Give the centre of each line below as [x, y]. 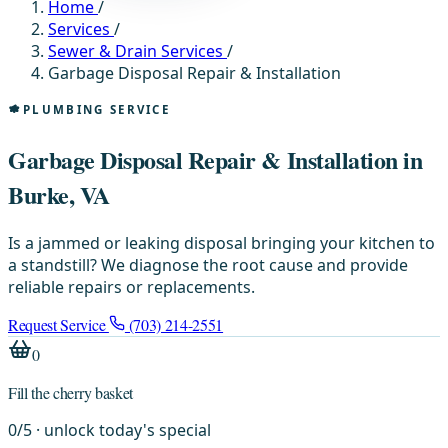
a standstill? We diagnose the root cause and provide [208, 264]
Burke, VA [59, 194]
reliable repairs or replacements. [131, 286]
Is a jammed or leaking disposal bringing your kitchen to [221, 242]
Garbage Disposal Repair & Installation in [215, 159]
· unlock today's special [121, 429]
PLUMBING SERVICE [97, 109]
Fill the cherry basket [70, 392]
